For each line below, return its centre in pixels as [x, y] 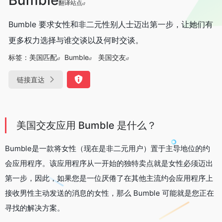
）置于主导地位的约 [177, 148]
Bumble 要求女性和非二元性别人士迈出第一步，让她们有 [111, 24]
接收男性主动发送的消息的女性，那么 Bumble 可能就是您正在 [110, 193]
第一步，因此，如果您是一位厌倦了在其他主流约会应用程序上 [109, 178]
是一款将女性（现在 [65, 148]
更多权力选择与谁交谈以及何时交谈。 [76, 40]
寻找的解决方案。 [35, 208]
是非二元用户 [121, 148]
